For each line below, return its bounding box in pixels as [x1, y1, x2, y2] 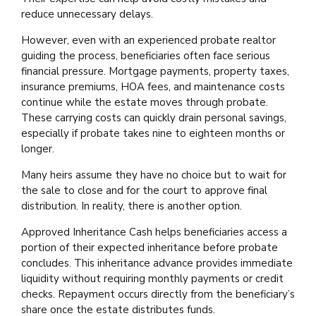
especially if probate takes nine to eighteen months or [21, 126, 285, 140]
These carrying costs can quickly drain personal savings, [21, 110, 286, 125]
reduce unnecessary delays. [21, 6, 153, 21]
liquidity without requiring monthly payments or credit [21, 271, 284, 286]
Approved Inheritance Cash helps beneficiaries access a [21, 224, 287, 239]
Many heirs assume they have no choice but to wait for [21, 167, 286, 182]
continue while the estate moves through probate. [21, 95, 268, 109]
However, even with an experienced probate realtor [21, 32, 276, 47]
